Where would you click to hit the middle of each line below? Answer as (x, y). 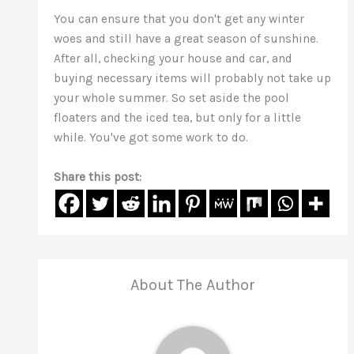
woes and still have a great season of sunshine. (186, 39)
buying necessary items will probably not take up (193, 79)
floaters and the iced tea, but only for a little (178, 118)
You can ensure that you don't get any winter (179, 19)
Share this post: (98, 177)
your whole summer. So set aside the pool (172, 98)
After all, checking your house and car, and (173, 59)
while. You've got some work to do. (151, 138)
